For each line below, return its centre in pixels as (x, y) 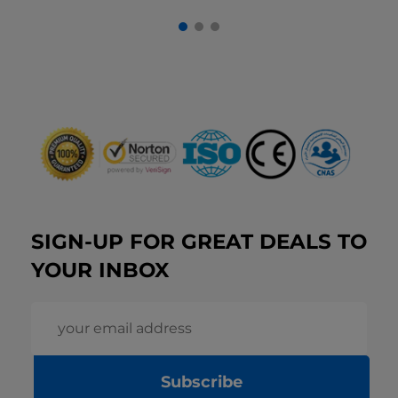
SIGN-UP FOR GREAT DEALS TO (199, 241)
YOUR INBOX (100, 270)
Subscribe (202, 382)
